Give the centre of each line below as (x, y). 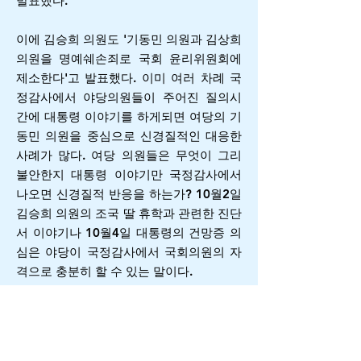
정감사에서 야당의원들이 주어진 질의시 (129, 97)
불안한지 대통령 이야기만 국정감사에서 (129, 174)
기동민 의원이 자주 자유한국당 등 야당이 (129, 310)
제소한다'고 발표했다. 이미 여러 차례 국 (129, 78)
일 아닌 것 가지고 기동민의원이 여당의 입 (129, 349)
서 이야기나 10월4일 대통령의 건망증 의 (129, 232)
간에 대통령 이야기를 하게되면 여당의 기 (129, 116)
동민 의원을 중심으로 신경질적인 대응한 (129, 136)
